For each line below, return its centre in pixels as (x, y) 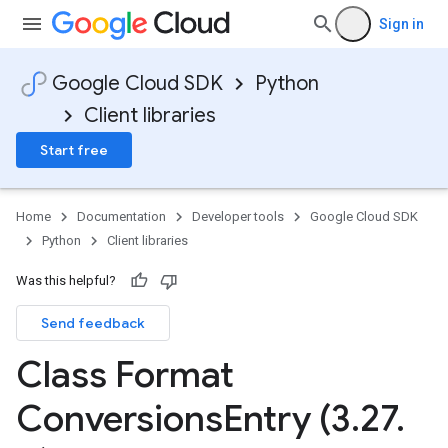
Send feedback (93, 323)
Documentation (121, 216)
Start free (74, 150)
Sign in (401, 24)
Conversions (119, 418)
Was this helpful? (66, 280)
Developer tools (238, 216)
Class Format (125, 374)
